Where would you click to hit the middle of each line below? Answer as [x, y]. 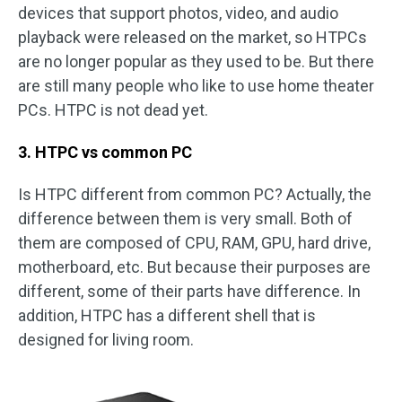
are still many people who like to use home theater [196, 86]
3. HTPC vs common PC [105, 152]
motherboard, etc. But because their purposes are [194, 267]
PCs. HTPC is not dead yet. [113, 110]
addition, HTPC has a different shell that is [167, 315]
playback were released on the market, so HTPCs [192, 37]
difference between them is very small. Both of [185, 218]
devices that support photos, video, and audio [178, 13]
